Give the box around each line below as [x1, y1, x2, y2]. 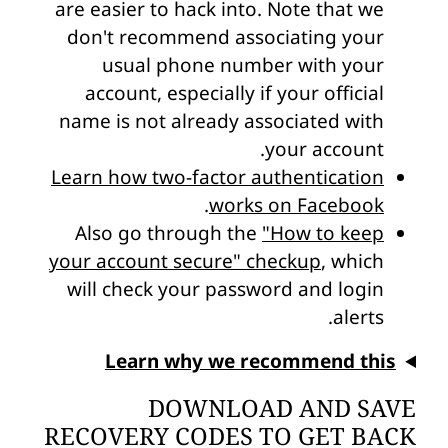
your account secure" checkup [49, 248, 321, 274]
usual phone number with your [102, 52, 384, 78]
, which [321, 248, 384, 274]
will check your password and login [67, 276, 384, 302]
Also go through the [75, 220, 262, 246]
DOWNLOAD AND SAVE [148, 392, 416, 425]
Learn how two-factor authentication [51, 164, 384, 190]
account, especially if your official [85, 80, 384, 106]
